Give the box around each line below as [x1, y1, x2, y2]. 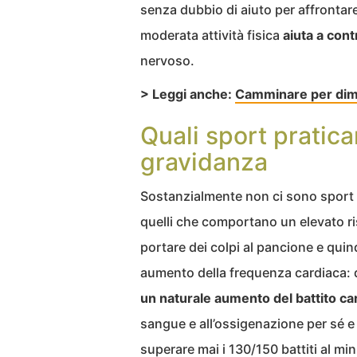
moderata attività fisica [140, 26, 283, 43]
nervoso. [140, 52, 194, 69]
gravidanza [140, 147, 268, 176]
